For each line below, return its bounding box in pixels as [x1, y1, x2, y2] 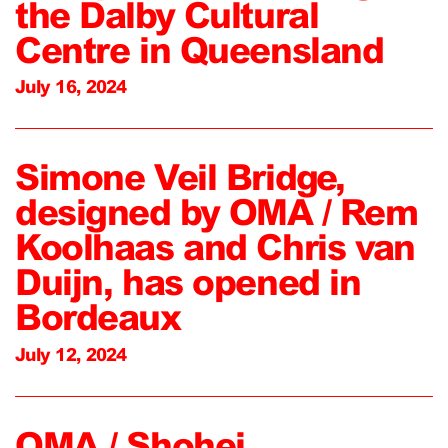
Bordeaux [15, 296, 181, 339]
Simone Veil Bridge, [15, 156, 345, 199]
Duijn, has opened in [15, 261, 361, 304]
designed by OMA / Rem [15, 191, 418, 234]
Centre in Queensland [15, 28, 384, 71]
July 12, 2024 [15, 343, 127, 365]
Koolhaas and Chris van [15, 226, 415, 269]
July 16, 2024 [15, 76, 127, 98]
